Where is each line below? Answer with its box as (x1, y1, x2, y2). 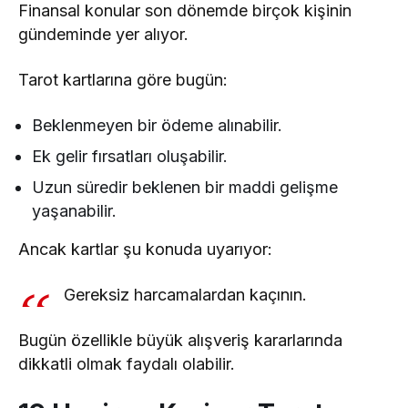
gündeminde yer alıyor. (18, 25, 189, 45)
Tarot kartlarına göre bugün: (18, 70, 229, 90)
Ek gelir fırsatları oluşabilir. (32, 147, 229, 167)
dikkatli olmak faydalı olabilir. (18, 354, 236, 374)
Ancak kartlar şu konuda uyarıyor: (18, 240, 273, 260)
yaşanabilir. (32, 201, 117, 221)
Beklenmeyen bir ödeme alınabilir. (32, 116, 283, 136)
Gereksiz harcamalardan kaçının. (64, 285, 308, 305)
